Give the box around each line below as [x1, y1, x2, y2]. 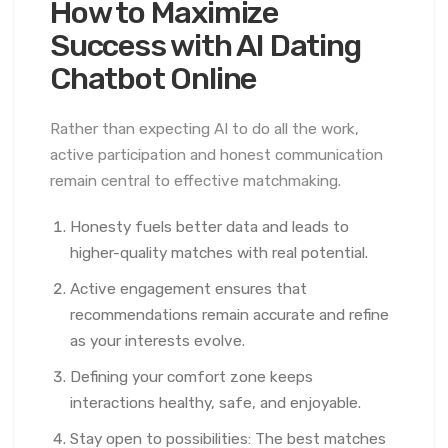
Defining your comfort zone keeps [70, 367, 313, 386]
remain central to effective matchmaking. [50, 171, 341, 190]
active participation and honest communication [50, 145, 383, 164]
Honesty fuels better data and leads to [70, 217, 349, 236]
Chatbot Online [50, 60, 257, 98]
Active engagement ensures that [70, 279, 307, 298]
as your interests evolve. [70, 331, 245, 350]
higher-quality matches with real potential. [70, 243, 368, 262]
